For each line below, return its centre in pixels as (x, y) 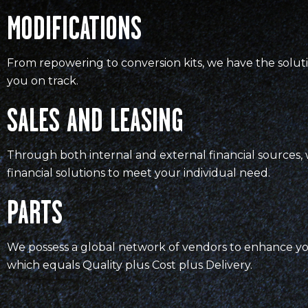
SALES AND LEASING (95, 123)
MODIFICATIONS (74, 31)
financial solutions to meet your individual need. (139, 173)
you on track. (43, 81)
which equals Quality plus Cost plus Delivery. (130, 265)
